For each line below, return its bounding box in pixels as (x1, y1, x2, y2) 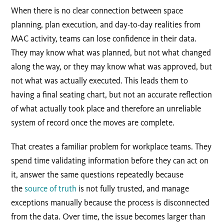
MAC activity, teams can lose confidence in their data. (11, 33, 197, 44)
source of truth (24, 183, 77, 194)
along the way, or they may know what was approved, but (11, 61, 212, 72)
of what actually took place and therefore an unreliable (11, 103, 201, 114)
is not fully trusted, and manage (76, 183, 189, 194)
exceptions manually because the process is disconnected (11, 197, 210, 208)
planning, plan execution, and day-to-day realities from (11, 19, 201, 30)
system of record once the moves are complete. (11, 117, 175, 128)
